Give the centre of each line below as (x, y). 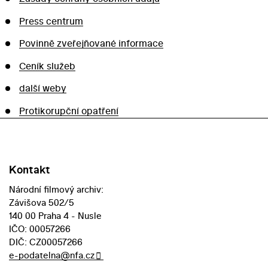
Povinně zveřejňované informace (91, 43)
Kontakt (30, 169)
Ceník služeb (47, 66)
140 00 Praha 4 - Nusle (55, 215)
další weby (42, 88)
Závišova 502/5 (42, 202)
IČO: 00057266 (40, 229)
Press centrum (51, 21)
